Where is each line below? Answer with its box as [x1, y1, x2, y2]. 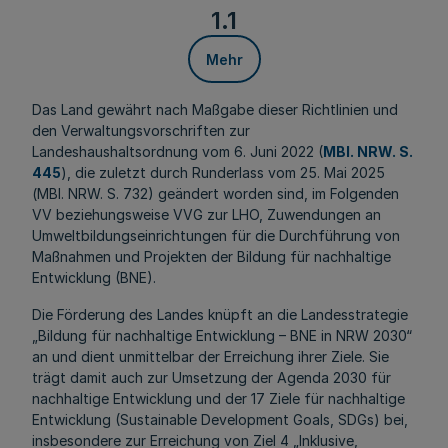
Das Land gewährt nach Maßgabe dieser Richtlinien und [32, 101, 398, 118]
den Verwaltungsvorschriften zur [32, 122, 250, 139]
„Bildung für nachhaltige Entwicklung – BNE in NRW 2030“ [32, 327, 412, 344]
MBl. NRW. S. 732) [37, 185, 154, 202]
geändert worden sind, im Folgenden [154, 185, 399, 202]
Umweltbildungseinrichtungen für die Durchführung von [32, 227, 400, 244]
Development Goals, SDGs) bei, [197, 411, 408, 428]
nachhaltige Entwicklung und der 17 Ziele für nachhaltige [32, 390, 405, 407]
